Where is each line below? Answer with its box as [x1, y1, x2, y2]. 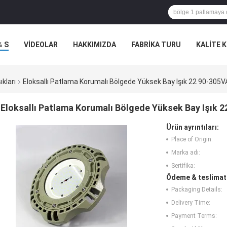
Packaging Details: [171, 186, 222, 194]
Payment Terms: [171, 212, 217, 220]
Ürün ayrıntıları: [166, 123, 219, 132]
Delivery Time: [171, 199, 210, 207]
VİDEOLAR [24, 41, 58, 49]
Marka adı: [171, 149, 200, 157]
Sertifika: [171, 162, 195, 170]
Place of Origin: [171, 136, 213, 143]
